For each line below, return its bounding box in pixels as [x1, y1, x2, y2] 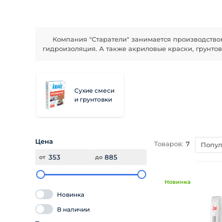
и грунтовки [74, 96, 112, 104]
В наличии [57, 205, 90, 213]
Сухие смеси [74, 87, 114, 95]
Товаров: [154, 140, 183, 148]
